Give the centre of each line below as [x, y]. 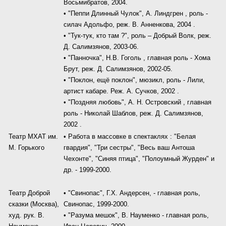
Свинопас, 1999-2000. [96, 204]
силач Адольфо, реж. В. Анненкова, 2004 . [129, 24]
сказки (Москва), [34, 204]
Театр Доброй [29, 193]
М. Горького [26, 148]
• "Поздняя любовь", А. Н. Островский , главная [137, 102]
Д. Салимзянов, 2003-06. [101, 47]
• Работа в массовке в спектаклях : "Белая [130, 136]
